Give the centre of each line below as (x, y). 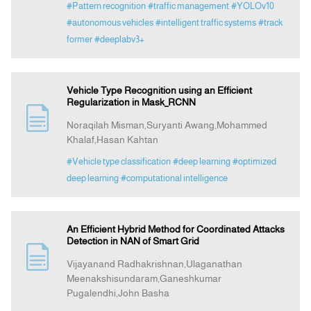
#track (270, 23)
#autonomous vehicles (110, 23)
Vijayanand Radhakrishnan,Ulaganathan (154, 264)
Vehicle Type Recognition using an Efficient (159, 91)
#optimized (254, 162)
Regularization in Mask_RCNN (131, 102)
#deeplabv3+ (119, 40)
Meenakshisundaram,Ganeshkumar (144, 279)
